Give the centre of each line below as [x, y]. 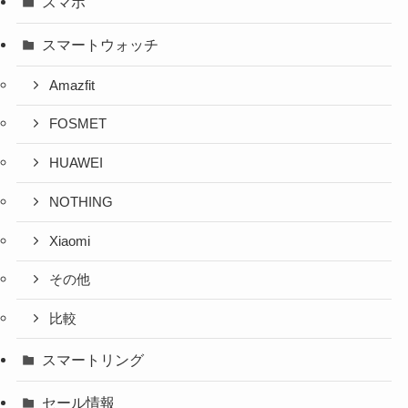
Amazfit [72, 85]
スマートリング [93, 360]
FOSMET [78, 124]
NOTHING [82, 202]
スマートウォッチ [101, 44]
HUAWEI [76, 163]
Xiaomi [70, 241]
